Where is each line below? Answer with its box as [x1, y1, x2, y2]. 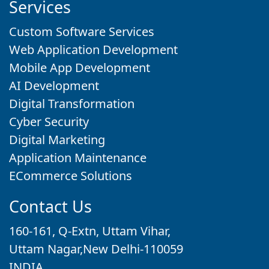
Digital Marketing [9, 131, 105, 148]
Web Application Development [9, 41, 178, 58]
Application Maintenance [9, 150, 147, 166]
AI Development [9, 77, 99, 94]
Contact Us [9, 195, 92, 218]
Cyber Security [9, 113, 89, 130]
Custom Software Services [9, 23, 154, 40]
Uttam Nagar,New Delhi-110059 [9, 241, 183, 258]
